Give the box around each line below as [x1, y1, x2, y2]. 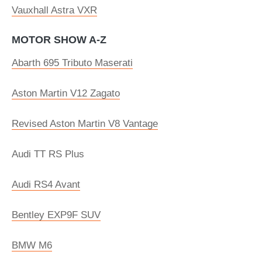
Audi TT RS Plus [12, 149, 84, 160]
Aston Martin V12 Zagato [12, 88, 120, 99]
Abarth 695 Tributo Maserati [12, 57, 133, 68]
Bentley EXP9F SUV [12, 209, 101, 220]
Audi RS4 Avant [12, 179, 80, 190]
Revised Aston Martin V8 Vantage [12, 118, 158, 129]
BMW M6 [12, 240, 52, 251]
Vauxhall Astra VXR [12, 5, 97, 16]
